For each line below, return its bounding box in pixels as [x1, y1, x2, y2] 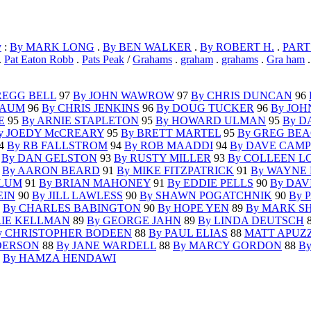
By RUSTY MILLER [114, 152, 211, 165]
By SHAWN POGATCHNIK [140, 190, 272, 202]
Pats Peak [82, 53, 124, 66]
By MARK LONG [10, 41, 94, 53]
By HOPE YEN [158, 202, 229, 215]
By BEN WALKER [103, 41, 192, 53]
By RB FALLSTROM [7, 140, 108, 152]
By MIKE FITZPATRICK [117, 165, 234, 177]
